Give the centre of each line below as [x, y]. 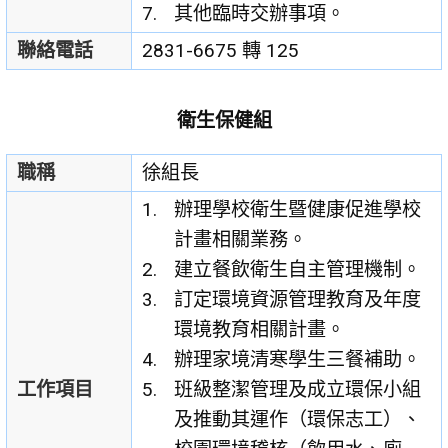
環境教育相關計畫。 [260, 330]
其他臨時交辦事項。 [260, 14]
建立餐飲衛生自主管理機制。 [298, 270]
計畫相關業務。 [241, 240]
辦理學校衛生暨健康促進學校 [298, 210]
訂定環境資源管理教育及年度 [298, 300]
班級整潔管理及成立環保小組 [298, 390]
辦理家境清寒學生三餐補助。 [298, 360]
